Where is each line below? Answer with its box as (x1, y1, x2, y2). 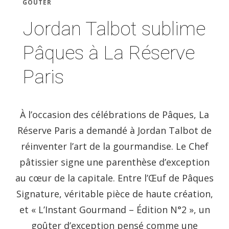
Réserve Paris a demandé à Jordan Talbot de (17, 124, 212, 136)
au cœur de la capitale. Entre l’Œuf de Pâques (15, 171, 214, 184)
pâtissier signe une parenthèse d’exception (19, 155, 210, 168)
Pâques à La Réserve (22, 41, 195, 64)
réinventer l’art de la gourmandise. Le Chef (20, 140, 209, 152)
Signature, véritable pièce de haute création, (16, 187, 213, 200)
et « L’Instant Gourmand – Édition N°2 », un (19, 203, 210, 216)
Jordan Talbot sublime (22, 17, 205, 40)
